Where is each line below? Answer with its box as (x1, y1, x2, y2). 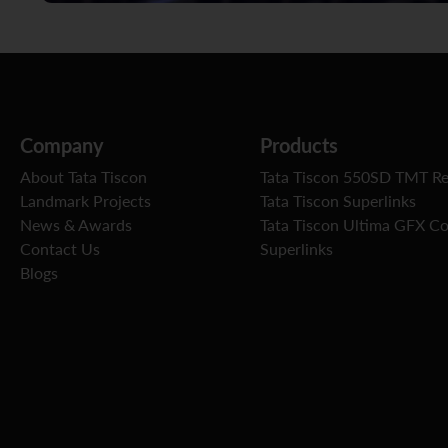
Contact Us (20, 237, 100, 260)
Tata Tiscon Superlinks (260, 189, 416, 212)
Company (20, 130, 104, 159)
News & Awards (20, 213, 132, 236)
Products (260, 130, 338, 159)
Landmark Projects (20, 189, 151, 212)
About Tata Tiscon (20, 165, 147, 188)
